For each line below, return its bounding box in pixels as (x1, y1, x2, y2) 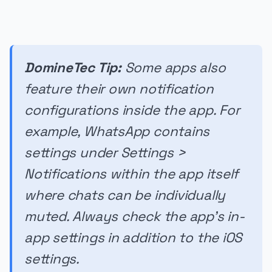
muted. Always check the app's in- (24, 208, 245, 226)
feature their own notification (24, 80, 214, 98)
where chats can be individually (24, 186, 226, 205)
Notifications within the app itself (24, 165, 239, 183)
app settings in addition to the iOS (24, 229, 243, 247)
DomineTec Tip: (24, 59, 121, 77)
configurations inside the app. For (24, 101, 240, 120)
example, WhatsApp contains (24, 123, 210, 141)
